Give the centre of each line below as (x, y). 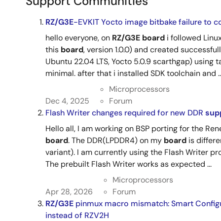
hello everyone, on (79, 38)
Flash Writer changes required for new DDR (125, 113)
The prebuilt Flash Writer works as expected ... (129, 164)
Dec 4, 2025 (67, 101)
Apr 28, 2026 (69, 192)
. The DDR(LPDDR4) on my (116, 140)
